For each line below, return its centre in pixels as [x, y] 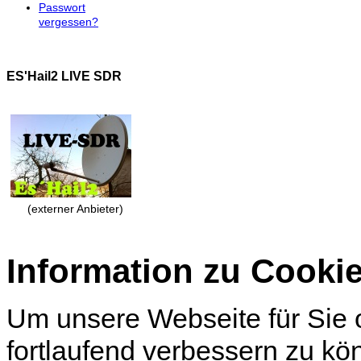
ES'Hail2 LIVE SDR [64, 75]
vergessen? [68, 22]
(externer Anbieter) [75, 208]
